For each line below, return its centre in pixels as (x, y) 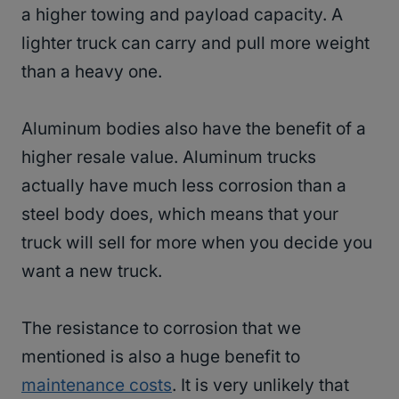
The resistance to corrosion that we (161, 329)
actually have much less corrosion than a (184, 186)
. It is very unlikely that (261, 386)
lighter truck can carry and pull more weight (195, 44)
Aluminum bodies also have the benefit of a (194, 129)
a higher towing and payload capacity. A (182, 15)
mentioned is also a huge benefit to (161, 357)
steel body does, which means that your (180, 215)
